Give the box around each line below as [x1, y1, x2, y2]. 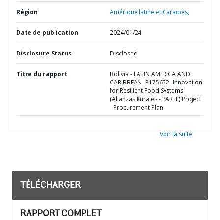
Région [16, 8, 38, 16]
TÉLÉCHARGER [20, 181, 81, 190]
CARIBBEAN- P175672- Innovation [110, 78, 202, 86]
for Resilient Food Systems [110, 86, 183, 95]
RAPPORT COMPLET [20, 210, 102, 219]
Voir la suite [160, 130, 192, 138]
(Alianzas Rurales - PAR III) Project [110, 95, 201, 103]
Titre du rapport [16, 70, 67, 78]
